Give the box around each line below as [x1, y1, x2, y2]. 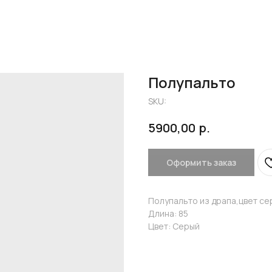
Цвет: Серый [148, 220, 200, 232]
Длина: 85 [148, 207, 188, 219]
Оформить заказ [166, 156, 236, 168]
